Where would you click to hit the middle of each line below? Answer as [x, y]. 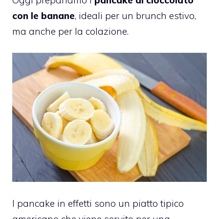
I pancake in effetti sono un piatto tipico [98, 204]
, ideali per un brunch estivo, [135, 15]
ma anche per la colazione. [70, 31]
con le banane [44, 15]
